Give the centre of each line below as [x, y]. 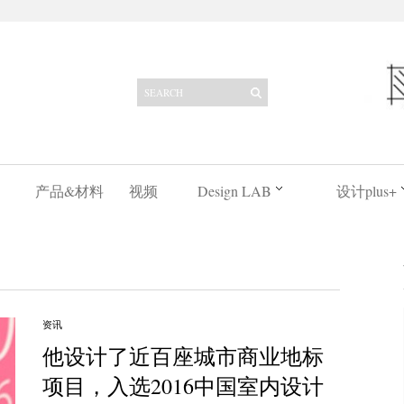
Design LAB [234, 191]
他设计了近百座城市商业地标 [183, 356]
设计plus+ [366, 191]
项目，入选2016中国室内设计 [183, 386]
